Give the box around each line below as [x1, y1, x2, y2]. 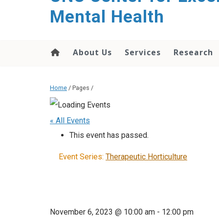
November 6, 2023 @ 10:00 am [50, 207, 155, 217]
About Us [73, 47, 112, 58]
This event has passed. [69, 131, 149, 140]
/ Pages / [67, 84, 93, 92]
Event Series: [59, 152, 106, 162]
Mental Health [50, 7, 164, 27]
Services [125, 47, 161, 58]
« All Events [50, 116, 90, 126]
